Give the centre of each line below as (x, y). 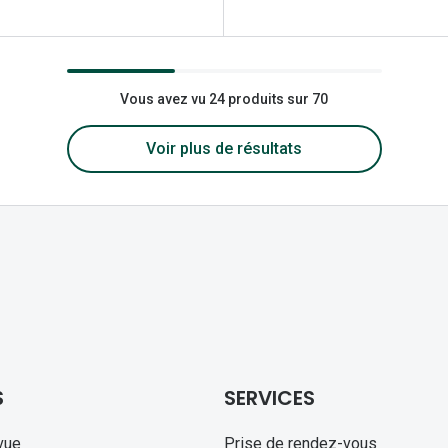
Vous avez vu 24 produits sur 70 (224, 98)
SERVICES (269, 397)
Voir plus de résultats (224, 148)
